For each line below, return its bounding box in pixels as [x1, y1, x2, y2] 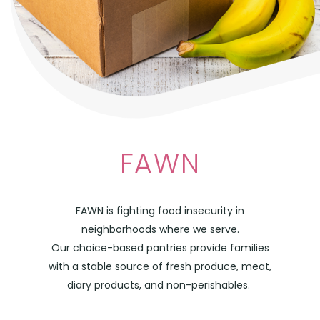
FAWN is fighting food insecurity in [76, 203, 244, 218]
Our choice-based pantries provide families [51, 240, 269, 255]
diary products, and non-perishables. [67, 277, 253, 292]
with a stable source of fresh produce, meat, [49, 259, 271, 274]
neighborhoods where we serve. [81, 221, 239, 236]
